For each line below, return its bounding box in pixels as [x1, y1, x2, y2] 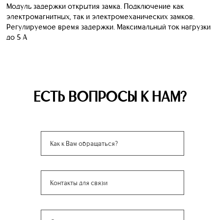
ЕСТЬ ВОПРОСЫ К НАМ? [33, 87, 187, 106]
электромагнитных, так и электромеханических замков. [6, 11, 194, 21]
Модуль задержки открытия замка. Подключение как [6, 1, 184, 11]
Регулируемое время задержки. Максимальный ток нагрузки [6, 22, 211, 31]
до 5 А [6, 32, 27, 42]
